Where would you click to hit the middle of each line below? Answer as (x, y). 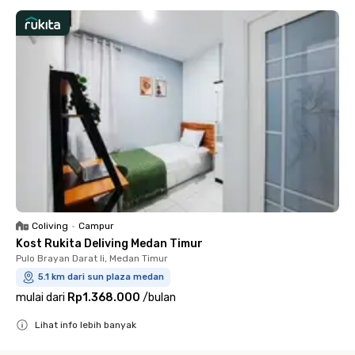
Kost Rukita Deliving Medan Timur (109, 244)
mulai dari (40, 298)
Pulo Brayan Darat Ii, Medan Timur (92, 258)
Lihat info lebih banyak (86, 325)
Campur (96, 226)
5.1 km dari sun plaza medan (101, 277)
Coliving (50, 226)
